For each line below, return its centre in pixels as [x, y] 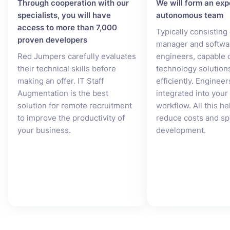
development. [181, 130]
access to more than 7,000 [67, 27]
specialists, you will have [64, 15]
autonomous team [190, 15]
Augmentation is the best [63, 93]
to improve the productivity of [71, 118]
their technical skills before [67, 69]
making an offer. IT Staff [61, 81]
